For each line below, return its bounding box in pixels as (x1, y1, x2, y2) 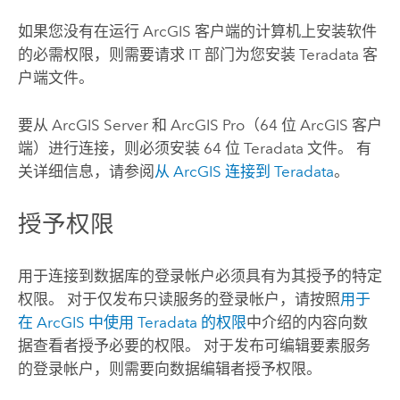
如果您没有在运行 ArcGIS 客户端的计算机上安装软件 (17, 22, 377, 41)
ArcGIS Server (51, 115, 148, 134)
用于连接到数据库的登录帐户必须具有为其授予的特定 (17, 267, 382, 286)
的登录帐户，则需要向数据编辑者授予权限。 (17, 360, 321, 379)
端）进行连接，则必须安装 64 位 (17, 138, 244, 157)
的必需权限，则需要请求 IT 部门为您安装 (17, 46, 299, 64)
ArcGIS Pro (170, 115, 245, 134)
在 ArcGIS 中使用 (17, 313, 137, 332)
